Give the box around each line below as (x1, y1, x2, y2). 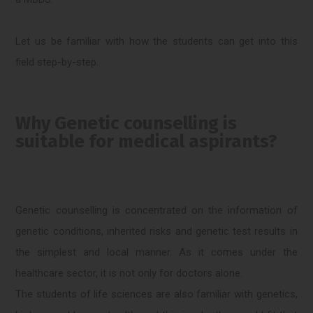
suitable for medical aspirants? (15, 131, 278, 153)
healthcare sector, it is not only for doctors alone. (15, 267, 243, 280)
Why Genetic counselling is (15, 112, 238, 135)
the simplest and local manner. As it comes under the (15, 246, 298, 259)
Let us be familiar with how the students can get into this (15, 35, 298, 48)
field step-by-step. (15, 56, 99, 69)
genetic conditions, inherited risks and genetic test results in (15, 225, 298, 238)
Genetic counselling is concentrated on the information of (15, 204, 298, 217)
